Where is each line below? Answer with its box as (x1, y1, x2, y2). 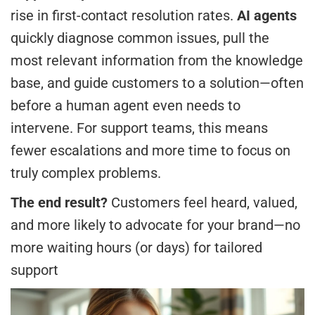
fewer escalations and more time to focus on (11, 142, 290, 160)
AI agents (237, 7, 297, 25)
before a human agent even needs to (11, 97, 240, 115)
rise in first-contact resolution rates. (11, 7, 237, 25)
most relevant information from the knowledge (11, 52, 303, 70)
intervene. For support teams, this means (11, 120, 268, 137)
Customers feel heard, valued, (108, 194, 297, 212)
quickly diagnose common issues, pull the (11, 30, 269, 47)
